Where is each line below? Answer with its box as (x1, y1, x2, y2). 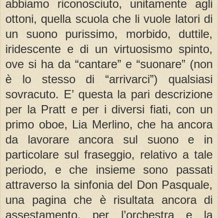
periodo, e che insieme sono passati (5, 163, 213, 176)
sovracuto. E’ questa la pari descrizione (5, 87, 213, 101)
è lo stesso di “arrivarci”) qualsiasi (5, 72, 213, 86)
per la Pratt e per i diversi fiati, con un (5, 102, 213, 116)
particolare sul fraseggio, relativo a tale (5, 147, 213, 161)
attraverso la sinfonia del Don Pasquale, (5, 178, 213, 191)
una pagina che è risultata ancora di (5, 193, 213, 206)
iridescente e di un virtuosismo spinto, (5, 42, 213, 55)
